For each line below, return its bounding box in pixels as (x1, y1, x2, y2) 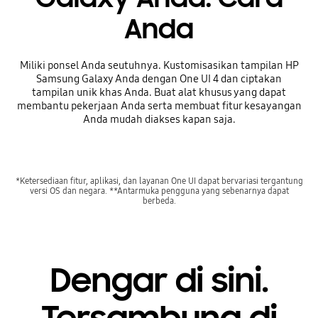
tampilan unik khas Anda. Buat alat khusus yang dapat (32, 86, 286, 99)
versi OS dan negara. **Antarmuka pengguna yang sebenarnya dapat (29, 185, 289, 196)
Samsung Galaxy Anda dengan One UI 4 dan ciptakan (36, 72, 282, 86)
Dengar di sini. (50, 260, 268, 302)
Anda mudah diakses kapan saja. (82, 113, 236, 126)
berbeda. (142, 194, 176, 206)
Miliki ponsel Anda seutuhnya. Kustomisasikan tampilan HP (19, 59, 299, 72)
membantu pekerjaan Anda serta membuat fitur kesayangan (16, 99, 302, 113)
